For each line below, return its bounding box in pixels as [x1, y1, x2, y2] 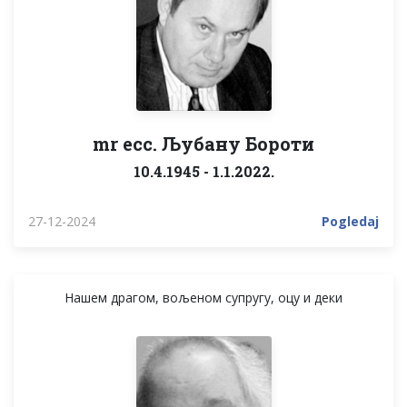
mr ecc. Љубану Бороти [93, 131, 314, 155]
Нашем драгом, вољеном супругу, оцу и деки [65, 288, 342, 306]
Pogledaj [322, 212, 379, 230]
